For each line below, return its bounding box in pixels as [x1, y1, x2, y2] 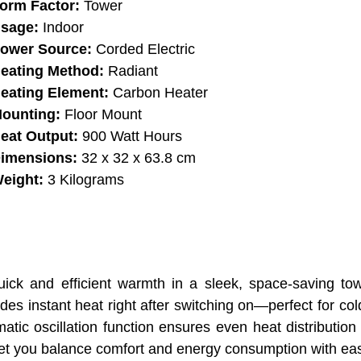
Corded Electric [92, 41, 196, 58]
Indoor [39, 19, 85, 36]
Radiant [104, 63, 159, 80]
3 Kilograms [44, 172, 125, 189]
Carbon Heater [109, 85, 209, 102]
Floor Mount [60, 106, 143, 123]
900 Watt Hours [82, 128, 183, 145]
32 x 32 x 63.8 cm [77, 150, 197, 167]
